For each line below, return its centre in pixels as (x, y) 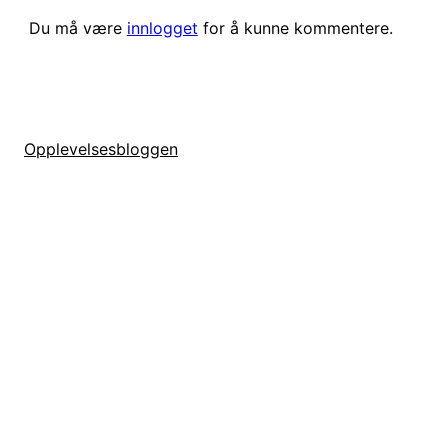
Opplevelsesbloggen (101, 149)
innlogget (162, 27)
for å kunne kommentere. (295, 27)
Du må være (77, 27)
